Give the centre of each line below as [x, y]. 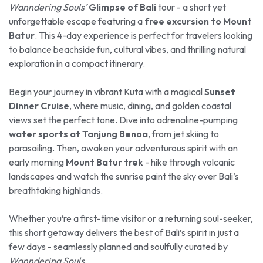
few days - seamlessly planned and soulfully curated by [118, 247]
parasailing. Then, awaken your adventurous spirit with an [123, 148]
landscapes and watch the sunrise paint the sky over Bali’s [124, 176]
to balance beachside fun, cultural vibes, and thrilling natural [127, 50]
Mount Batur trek [104, 162]
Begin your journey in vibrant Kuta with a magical [107, 92]
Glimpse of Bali [122, 7]
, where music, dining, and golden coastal [150, 106]
